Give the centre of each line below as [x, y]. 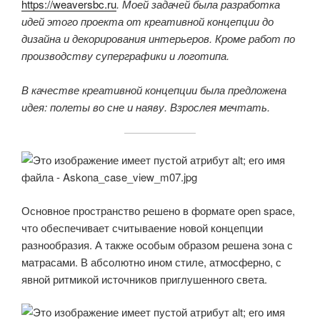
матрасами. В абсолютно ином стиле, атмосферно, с [151, 261]
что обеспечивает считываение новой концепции [142, 227]
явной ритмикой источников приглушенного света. [144, 279]
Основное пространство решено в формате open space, [158, 210]
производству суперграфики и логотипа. [125, 55]
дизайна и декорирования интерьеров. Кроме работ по [158, 38]
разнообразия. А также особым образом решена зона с [157, 244]
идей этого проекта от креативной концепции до [147, 21]
